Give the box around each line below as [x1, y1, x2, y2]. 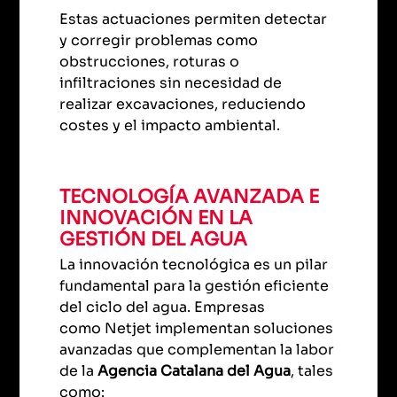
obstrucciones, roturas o [59, 52, 240, 72]
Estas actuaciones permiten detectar [59, 10, 328, 29]
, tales [291, 361, 334, 380]
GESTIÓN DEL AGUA [59, 228, 248, 252]
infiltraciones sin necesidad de [59, 74, 283, 93]
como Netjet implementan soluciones [59, 318, 334, 338]
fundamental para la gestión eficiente [59, 276, 330, 295]
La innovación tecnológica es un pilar [59, 254, 329, 274]
